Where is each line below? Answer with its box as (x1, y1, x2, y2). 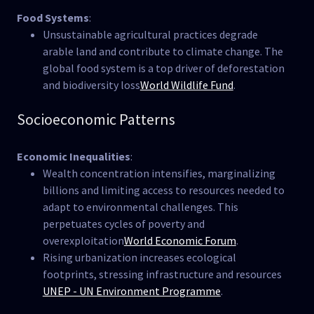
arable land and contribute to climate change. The (42, 44, 283, 59)
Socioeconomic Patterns (17, 109, 175, 130)
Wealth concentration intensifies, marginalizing (42, 166, 275, 181)
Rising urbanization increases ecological (42, 250, 236, 265)
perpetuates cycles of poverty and (42, 217, 205, 231)
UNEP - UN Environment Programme (42, 284, 221, 299)
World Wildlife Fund (139, 78, 233, 93)
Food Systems (17, 11, 89, 25)
